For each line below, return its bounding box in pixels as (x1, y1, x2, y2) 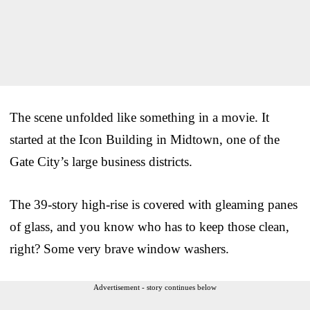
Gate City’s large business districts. (10, 154, 192, 170)
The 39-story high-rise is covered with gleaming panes (10, 197, 298, 212)
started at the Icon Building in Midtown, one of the (10, 132, 280, 147)
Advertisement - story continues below (93, 283, 217, 292)
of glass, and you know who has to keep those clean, (10, 219, 289, 235)
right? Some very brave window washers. (10, 241, 229, 257)
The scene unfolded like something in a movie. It (10, 110, 269, 125)
